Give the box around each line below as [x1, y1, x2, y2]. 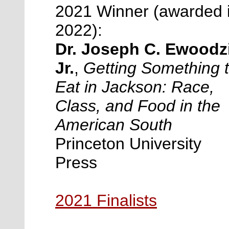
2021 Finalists [55, 191, 157, 210]
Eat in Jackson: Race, [55, 77, 214, 96]
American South [55, 115, 172, 134]
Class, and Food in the [55, 96, 220, 115]
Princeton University [55, 134, 201, 153]
